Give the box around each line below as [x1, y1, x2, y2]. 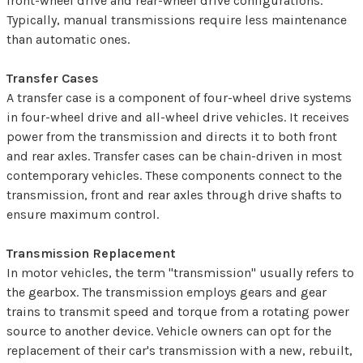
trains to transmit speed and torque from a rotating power [6, 304, 349, 320]
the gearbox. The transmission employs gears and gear [6, 284, 327, 301]
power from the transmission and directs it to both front [6, 129, 337, 145]
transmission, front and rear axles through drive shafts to [6, 187, 342, 203]
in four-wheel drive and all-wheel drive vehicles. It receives [6, 109, 349, 126]
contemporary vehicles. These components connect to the [6, 168, 342, 184]
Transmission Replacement [6, 246, 176, 262]
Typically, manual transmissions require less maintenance [6, 12, 347, 28]
